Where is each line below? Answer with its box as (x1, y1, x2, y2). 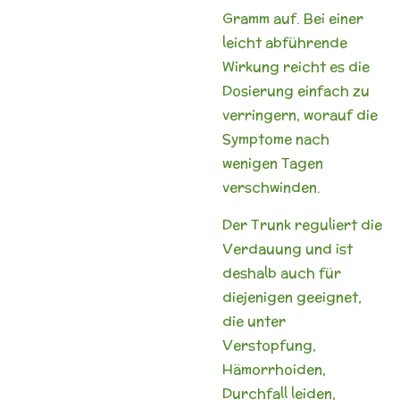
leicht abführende (222, 32, 347, 52)
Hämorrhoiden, (222, 359, 326, 379)
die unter (222, 311, 286, 330)
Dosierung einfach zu (222, 80, 370, 100)
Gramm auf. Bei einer (222, 8, 363, 28)
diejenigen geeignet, (222, 287, 362, 306)
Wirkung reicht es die (222, 56, 370, 76)
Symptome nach (222, 129, 329, 148)
